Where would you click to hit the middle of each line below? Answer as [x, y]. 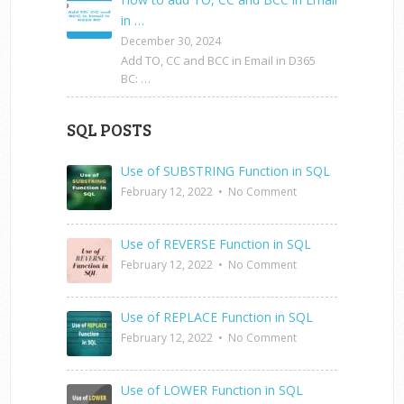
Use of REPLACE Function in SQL [217, 317]
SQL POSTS [109, 130]
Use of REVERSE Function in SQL [216, 244]
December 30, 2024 [171, 41]
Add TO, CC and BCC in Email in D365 [218, 61]
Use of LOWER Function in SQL [212, 390]
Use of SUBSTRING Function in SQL [225, 171]
